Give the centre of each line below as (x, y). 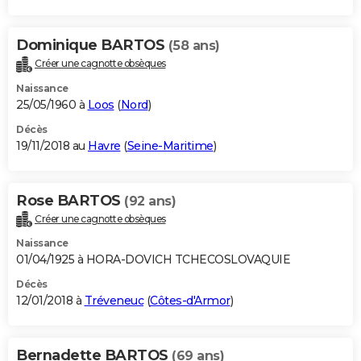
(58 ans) (194, 45)
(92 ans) (150, 201)
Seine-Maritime (170, 145)
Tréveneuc (114, 301)
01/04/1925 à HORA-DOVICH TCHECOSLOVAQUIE (153, 260)
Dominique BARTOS (92, 45)
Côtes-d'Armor (190, 301)
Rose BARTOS (70, 200)
